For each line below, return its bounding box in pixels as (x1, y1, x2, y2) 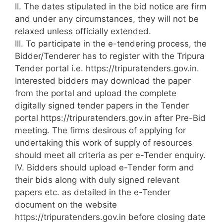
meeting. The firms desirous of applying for (15, 125, 186, 136)
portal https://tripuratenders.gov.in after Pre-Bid (15, 113, 206, 123)
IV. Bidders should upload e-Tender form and (15, 163, 194, 173)
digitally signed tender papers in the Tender (15, 101, 189, 111)
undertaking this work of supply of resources (15, 138, 192, 148)
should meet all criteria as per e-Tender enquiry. (15, 150, 206, 161)
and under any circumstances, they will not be (15, 14, 199, 24)
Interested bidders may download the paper (15, 76, 191, 86)
